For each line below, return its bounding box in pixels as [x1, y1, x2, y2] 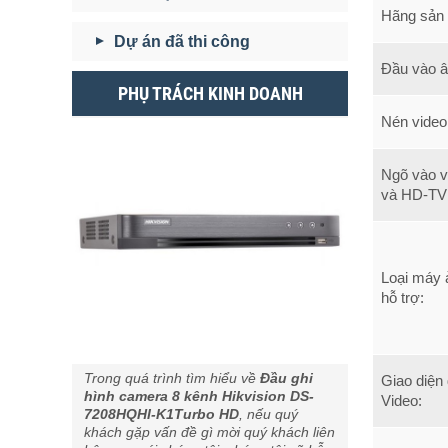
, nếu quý [239, 405, 298, 422]
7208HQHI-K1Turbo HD [84, 405, 239, 422]
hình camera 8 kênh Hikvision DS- [84, 387, 314, 404]
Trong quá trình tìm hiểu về [84, 369, 260, 386]
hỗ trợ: [381, 289, 424, 306]
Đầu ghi [260, 369, 313, 386]
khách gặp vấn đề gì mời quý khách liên [84, 423, 335, 440]
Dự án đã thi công [114, 33, 250, 50]
